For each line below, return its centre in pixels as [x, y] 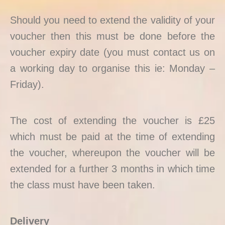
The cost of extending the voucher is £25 [113, 121]
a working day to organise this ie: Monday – [113, 69]
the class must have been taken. [83, 185]
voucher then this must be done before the [113, 36]
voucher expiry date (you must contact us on [113, 52]
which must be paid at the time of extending [113, 137]
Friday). [27, 85]
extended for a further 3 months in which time [113, 169]
